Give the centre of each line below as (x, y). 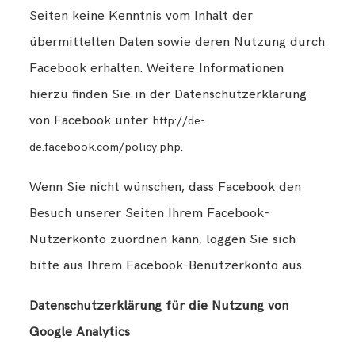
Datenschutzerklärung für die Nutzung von (159, 305)
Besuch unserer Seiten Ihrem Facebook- (150, 213)
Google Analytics (80, 332)
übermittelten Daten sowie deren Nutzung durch (177, 42)
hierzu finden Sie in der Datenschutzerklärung (168, 94)
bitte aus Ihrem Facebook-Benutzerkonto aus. (167, 265)
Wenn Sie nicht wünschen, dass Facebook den (166, 187)
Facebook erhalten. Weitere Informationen (157, 68)
